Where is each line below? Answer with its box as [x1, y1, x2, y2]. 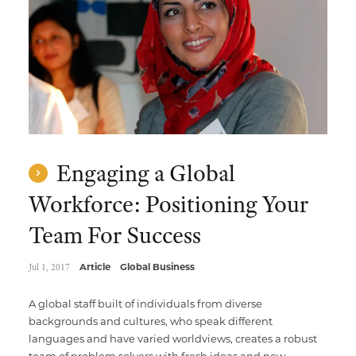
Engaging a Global [51, 158, 235, 188]
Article [79, 261, 110, 273]
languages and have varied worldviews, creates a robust [28, 332, 317, 345]
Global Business [119, 261, 195, 273]
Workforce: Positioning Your [28, 189, 308, 219]
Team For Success [28, 220, 201, 250]
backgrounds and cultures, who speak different [28, 315, 273, 327]
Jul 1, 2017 [28, 261, 70, 273]
